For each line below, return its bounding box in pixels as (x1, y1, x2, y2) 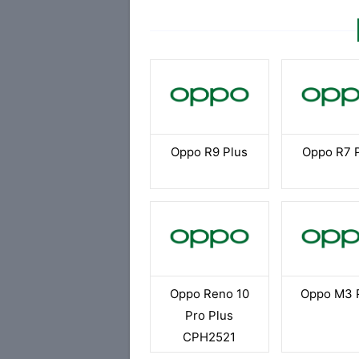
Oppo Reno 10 (169, 286, 249, 301)
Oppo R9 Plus (171, 144, 248, 159)
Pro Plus (185, 308, 234, 323)
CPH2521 (183, 329, 236, 345)
